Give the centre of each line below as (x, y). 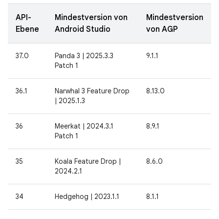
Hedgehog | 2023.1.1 (87, 197)
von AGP (162, 29)
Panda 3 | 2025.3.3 (84, 56)
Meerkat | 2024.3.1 (84, 126)
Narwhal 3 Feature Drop (92, 91)
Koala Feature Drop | (88, 161)
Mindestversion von (91, 18)
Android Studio (83, 29)
